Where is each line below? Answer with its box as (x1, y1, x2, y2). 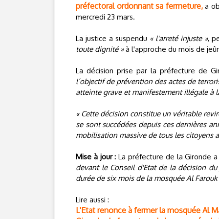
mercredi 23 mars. (76, 12, 135, 22)
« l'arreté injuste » (150, 34, 208, 43)
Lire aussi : (76, 195, 109, 204)
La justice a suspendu (76, 34, 150, 43)
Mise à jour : (76, 152, 116, 161)
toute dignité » (76, 44, 124, 54)
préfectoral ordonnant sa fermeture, (76, 1, 203, 11)
